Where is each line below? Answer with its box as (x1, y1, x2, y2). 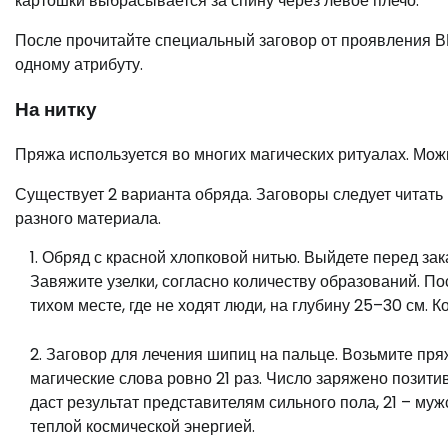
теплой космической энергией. (30, 414, 255, 438)
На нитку (15, 95, 97, 123)
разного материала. (15, 206, 161, 230)
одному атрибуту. (15, 53, 143, 77)
